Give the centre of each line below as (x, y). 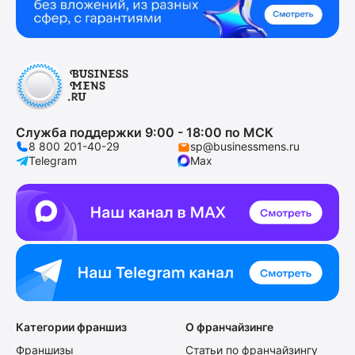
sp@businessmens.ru (245, 146)
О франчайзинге (229, 326)
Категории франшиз (71, 326)
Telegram (53, 160)
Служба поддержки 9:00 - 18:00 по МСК (145, 132)
